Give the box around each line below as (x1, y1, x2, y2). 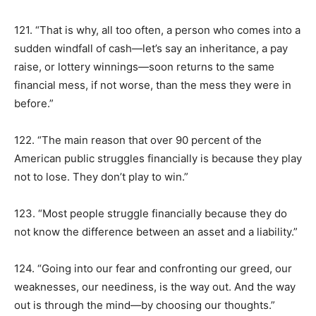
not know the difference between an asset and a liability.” (14, 225, 298, 238)
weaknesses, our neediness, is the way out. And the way (14, 280, 296, 293)
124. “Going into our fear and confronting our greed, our (14, 262, 292, 275)
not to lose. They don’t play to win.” (14, 170, 188, 183)
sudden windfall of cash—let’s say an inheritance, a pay (14, 42, 288, 55)
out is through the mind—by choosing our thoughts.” (14, 298, 275, 312)
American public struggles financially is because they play (14, 152, 302, 165)
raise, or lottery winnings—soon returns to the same (14, 60, 274, 73)
